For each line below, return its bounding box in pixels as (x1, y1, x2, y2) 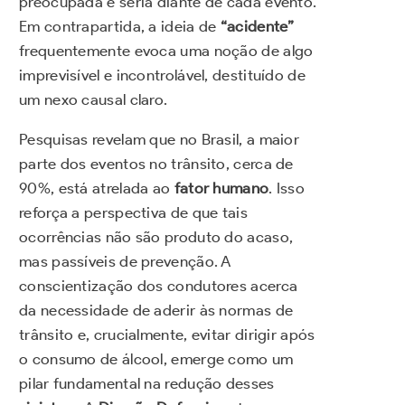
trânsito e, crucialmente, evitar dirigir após (19, 325, 316, 344)
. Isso (268, 178, 306, 197)
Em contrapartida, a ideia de (19, 16, 221, 35)
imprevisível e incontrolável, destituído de (19, 65, 306, 84)
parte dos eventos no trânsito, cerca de (19, 154, 294, 173)
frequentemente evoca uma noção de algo (19, 41, 314, 60)
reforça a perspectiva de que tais (19, 202, 248, 221)
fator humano (174, 178, 269, 197)
